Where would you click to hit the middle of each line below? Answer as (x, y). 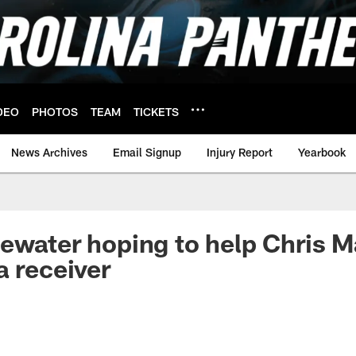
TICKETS (156, 111)
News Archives (49, 152)
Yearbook (322, 152)
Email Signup (147, 152)
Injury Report (240, 152)
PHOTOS (55, 111)
